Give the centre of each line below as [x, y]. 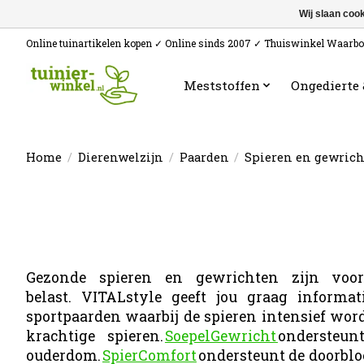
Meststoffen [221, 85]
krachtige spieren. [95, 336]
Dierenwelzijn [120, 157]
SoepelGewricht [221, 336]
